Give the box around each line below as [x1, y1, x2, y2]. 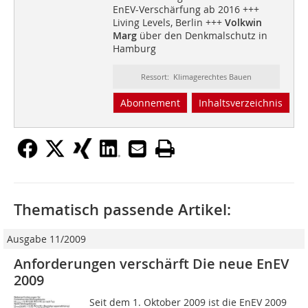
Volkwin [224, 16, 262, 30]
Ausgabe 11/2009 [7, 232, 86, 246]
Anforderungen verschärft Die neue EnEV [14, 254, 289, 274]
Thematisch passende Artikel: [14, 199, 231, 221]
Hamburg [112, 42, 156, 56]
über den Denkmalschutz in [136, 29, 267, 43]
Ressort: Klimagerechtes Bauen [140, 71, 252, 82]
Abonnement [120, 96, 180, 110]
